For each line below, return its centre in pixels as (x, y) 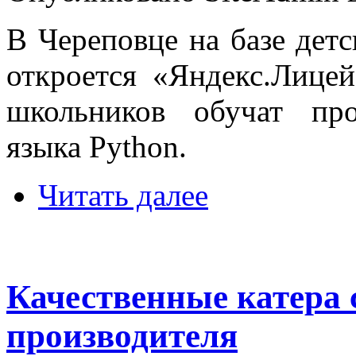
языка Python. (97, 146)
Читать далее (123, 195)
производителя (122, 335)
